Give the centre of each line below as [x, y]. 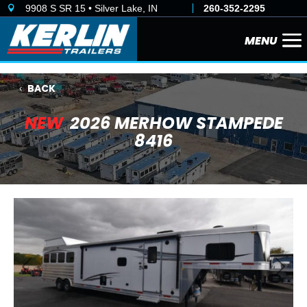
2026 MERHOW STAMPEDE [176, 123]
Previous [56, 274]
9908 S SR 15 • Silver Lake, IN [91, 8]
